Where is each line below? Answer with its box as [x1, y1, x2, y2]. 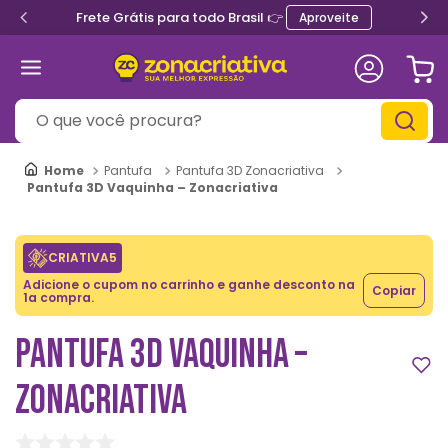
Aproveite [299, 9, 359, 26]
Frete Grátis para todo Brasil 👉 [76, 8, 286, 27]
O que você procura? [14, 99, 172, 115]
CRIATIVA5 [48, 249, 117, 266]
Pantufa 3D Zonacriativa [176, 162, 324, 179]
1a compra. [23, 288, 94, 306]
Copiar [372, 282, 416, 299]
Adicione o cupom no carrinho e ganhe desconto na [23, 275, 355, 293]
